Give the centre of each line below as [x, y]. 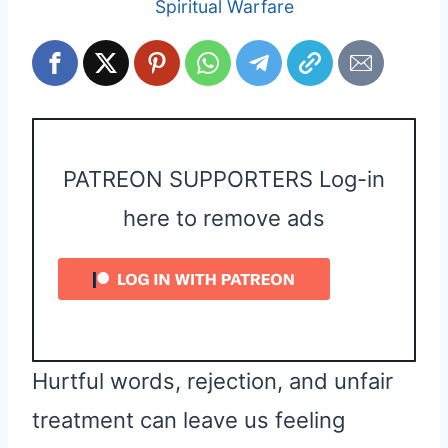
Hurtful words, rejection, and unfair [212, 380]
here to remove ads [224, 217]
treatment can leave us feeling [188, 419]
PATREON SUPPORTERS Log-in [224, 178]
